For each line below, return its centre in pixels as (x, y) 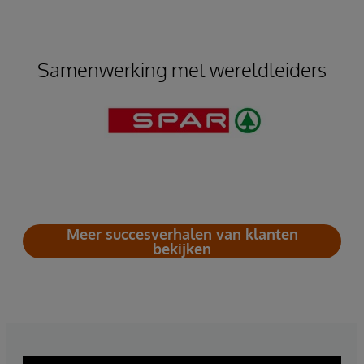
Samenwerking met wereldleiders (182, 69)
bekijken (182, 248)
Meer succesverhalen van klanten (182, 234)
